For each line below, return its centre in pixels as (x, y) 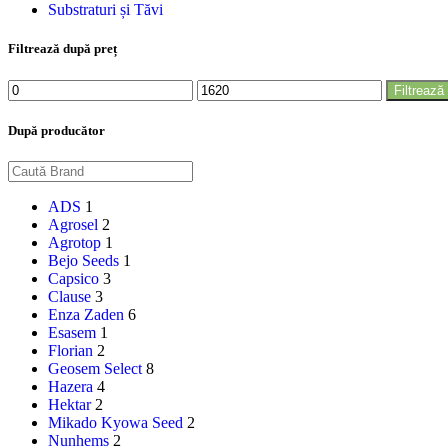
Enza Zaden (86, 314)
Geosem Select (95, 368)
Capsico (73, 278)
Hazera (70, 386)
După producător (56, 130)
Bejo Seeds (83, 260)
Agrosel (73, 224)
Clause (69, 296)
